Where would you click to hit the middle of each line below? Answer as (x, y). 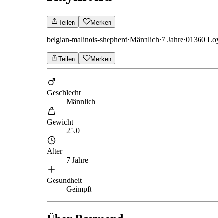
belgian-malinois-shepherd (87, 39)
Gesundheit (64, 180)
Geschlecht (64, 92)
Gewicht (60, 122)
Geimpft (79, 189)
